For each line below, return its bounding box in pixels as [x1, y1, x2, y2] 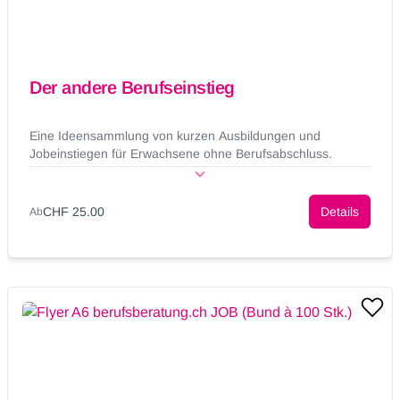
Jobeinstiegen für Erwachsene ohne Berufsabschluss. [29, 146, 332, 162]
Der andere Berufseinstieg [29, 78, 235, 98]
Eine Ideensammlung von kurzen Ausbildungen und [29, 129, 321, 144]
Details [321, 204, 359, 220]
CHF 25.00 [43, 204, 104, 220]
